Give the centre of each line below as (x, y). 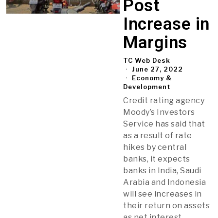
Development (147, 86)
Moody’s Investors (159, 112)
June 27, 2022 (157, 69)
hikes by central (155, 147)
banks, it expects (157, 159)
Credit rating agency (164, 100)
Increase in (166, 24)
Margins (155, 42)
